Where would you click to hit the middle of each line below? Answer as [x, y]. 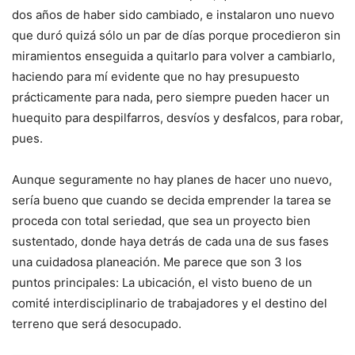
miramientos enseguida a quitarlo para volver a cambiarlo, [174, 56]
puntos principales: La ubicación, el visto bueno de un [162, 283]
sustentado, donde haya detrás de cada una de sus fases [170, 242]
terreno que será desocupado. [97, 324]
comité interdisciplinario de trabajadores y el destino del [170, 303]
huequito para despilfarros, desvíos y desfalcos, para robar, [177, 118]
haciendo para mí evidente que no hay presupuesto [156, 77]
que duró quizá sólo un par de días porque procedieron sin [176, 36]
